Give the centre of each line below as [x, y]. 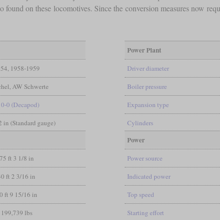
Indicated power [149, 176]
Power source [145, 158]
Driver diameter [148, 68]
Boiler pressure [147, 86]
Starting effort [145, 212]
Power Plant [144, 50]
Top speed [140, 194]
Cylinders [140, 123]
